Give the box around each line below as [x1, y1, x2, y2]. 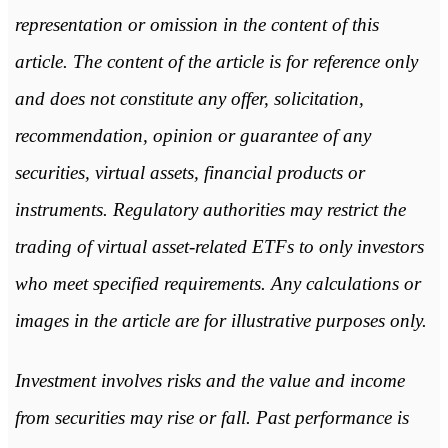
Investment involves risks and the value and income [14, 370, 405, 392]
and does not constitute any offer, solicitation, [14, 87, 364, 109]
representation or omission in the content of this [14, 13, 379, 35]
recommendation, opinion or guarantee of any [14, 124, 371, 146]
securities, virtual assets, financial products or [14, 161, 365, 183]
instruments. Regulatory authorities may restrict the [14, 198, 406, 220]
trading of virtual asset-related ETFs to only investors [14, 235, 424, 257]
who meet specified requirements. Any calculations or [14, 272, 421, 294]
